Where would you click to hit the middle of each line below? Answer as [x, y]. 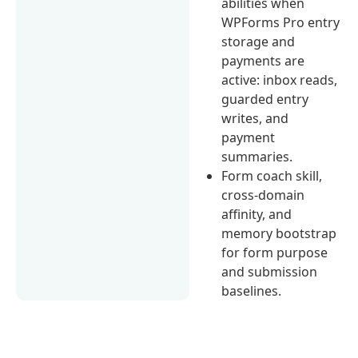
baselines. [252, 290]
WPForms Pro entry [281, 22]
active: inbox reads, [280, 80]
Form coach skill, [272, 175]
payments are [263, 60]
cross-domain [263, 195]
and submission [270, 271]
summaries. [257, 156]
